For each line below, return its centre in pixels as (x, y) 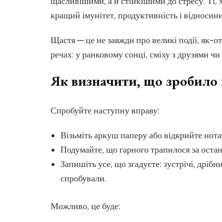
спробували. (83, 178)
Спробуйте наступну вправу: (105, 110)
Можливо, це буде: (85, 206)
